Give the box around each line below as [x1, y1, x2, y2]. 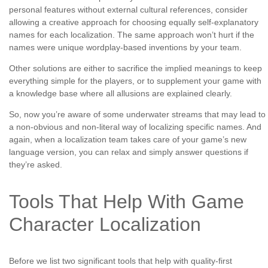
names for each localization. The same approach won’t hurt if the [9, 30, 254, 40]
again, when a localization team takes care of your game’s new [9, 135, 246, 145]
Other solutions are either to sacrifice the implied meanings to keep [9, 63, 262, 74]
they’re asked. [9, 160, 62, 170]
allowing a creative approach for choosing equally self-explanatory [9, 17, 258, 28]
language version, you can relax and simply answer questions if [9, 147, 248, 157]
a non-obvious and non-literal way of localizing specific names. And [9, 122, 261, 132]
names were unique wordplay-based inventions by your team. [9, 42, 242, 53]
